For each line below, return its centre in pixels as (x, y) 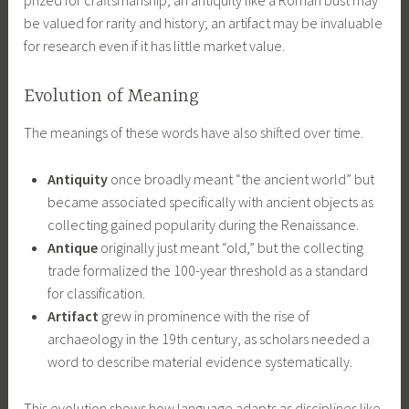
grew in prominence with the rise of (204, 316)
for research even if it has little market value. (155, 45)
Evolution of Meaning (112, 97)
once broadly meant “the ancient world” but (241, 179)
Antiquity (77, 179)
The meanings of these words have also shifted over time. (194, 133)
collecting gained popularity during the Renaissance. (203, 225)
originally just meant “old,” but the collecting (230, 248)
